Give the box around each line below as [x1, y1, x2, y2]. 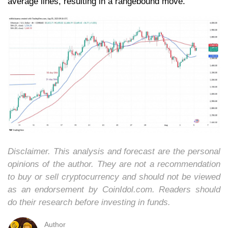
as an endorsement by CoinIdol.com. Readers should [8, 185, 220, 195]
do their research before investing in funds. [8, 197, 173, 208]
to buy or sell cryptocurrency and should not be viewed [8, 172, 220, 182]
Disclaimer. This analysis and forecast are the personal [8, 147, 220, 157]
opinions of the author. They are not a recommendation [8, 159, 220, 169]
